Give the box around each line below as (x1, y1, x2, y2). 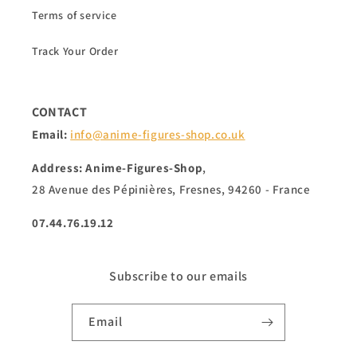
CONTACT (32, 104, 88, 121)
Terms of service (32, 8, 117, 23)
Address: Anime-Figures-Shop (32, 160, 203, 176)
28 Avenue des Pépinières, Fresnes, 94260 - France (32, 182, 311, 198)
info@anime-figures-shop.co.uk (70, 127, 245, 143)
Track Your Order (32, 44, 119, 59)
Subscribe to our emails (109, 268, 248, 285)
